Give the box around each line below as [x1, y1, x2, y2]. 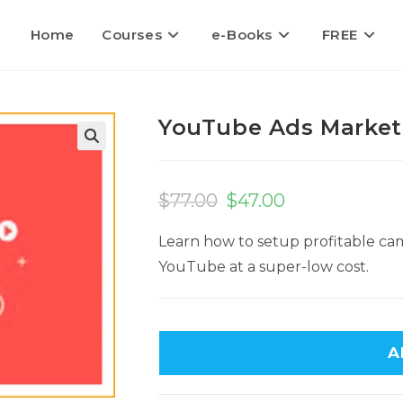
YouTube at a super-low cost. [158, 258, 369, 275]
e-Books [210, 26, 273, 43]
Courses [101, 26, 163, 43]
